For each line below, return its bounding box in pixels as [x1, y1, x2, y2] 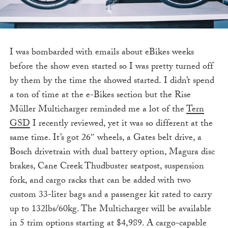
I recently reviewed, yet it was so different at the [30, 117, 213, 133]
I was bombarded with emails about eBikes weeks [9, 45, 194, 62]
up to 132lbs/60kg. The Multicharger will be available [9, 202, 211, 218]
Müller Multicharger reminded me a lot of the [9, 102, 186, 119]
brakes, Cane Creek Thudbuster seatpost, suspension [9, 159, 204, 176]
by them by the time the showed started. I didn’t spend [9, 74, 214, 90]
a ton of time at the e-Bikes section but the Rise [9, 88, 191, 104]
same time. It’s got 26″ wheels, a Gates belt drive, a [9, 131, 202, 147]
